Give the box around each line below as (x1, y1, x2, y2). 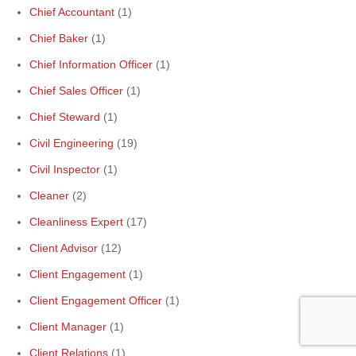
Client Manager (29, 320, 106, 333)
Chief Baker (29, 32, 88, 44)
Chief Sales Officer (29, 84, 123, 97)
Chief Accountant (29, 6, 114, 18)
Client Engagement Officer (29, 294, 162, 307)
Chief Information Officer (29, 58, 153, 71)
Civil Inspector (29, 163, 100, 176)
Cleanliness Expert (29, 215, 123, 228)
